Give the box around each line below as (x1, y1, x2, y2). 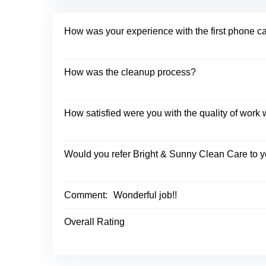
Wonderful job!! (113, 190, 177, 200)
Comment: (64, 190, 107, 200)
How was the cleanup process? (64, 67, 196, 77)
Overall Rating (64, 217, 125, 227)
